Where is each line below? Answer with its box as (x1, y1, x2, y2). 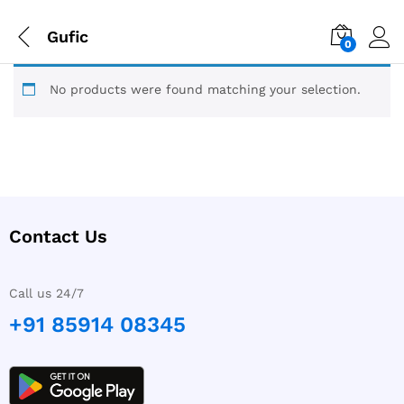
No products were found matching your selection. (50, 82, 361, 96)
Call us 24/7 (9, 286, 84, 301)
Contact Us (9, 225, 107, 248)
